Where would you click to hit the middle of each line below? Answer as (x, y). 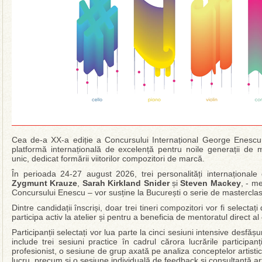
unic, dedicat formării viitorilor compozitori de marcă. (108, 158)
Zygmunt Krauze (45, 183)
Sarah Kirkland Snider (126, 183)
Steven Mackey (211, 183)
